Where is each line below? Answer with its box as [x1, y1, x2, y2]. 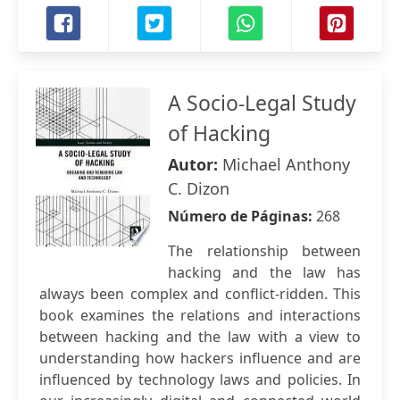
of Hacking [168, 119, 271, 147]
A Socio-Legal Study [168, 88, 356, 117]
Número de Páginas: [168, 206, 316, 226]
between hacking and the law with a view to [39, 327, 361, 346]
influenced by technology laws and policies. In [39, 370, 361, 389]
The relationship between [168, 241, 361, 261]
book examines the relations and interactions [39, 305, 361, 325]
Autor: [168, 154, 222, 175]
